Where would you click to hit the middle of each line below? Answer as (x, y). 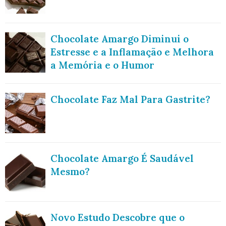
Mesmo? (70, 171)
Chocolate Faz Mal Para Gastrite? (130, 99)
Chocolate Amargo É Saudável (122, 158)
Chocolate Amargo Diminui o (120, 39)
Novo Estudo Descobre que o (118, 217)
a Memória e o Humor (102, 65)
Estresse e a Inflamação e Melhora (132, 52)
